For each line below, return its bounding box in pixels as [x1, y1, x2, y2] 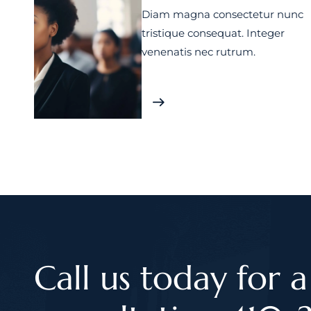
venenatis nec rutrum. [142, 45, 256, 58]
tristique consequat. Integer [142, 26, 285, 40]
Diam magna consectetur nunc [142, 8, 304, 21]
